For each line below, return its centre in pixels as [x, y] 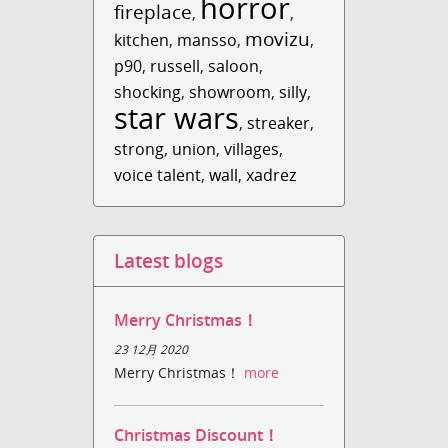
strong [139, 149]
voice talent [158, 175]
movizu [278, 38]
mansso [207, 40]
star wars [177, 117]
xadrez [271, 175]
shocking [148, 92]
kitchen [142, 40]
